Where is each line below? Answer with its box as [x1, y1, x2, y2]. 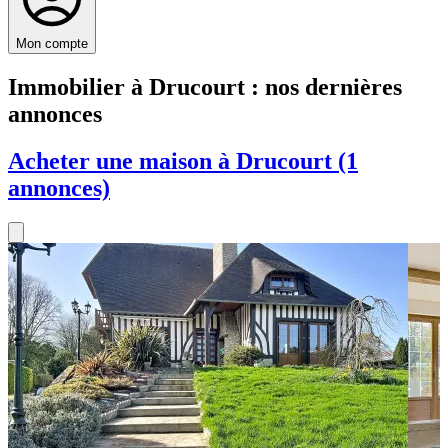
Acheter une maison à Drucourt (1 [8, 147, 358, 174]
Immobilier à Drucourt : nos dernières [8, 73, 402, 100]
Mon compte [16, 35, 88, 51]
